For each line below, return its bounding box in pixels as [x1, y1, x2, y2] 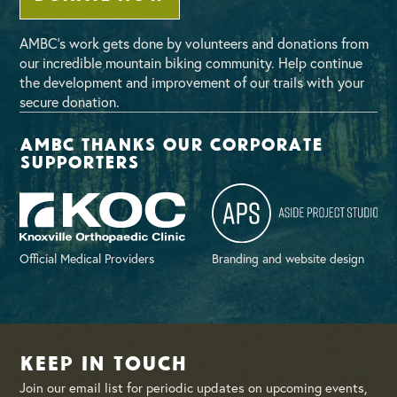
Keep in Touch [19, 351, 188, 372]
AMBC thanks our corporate [19, 134, 323, 152]
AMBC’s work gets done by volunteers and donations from [19, 34, 370, 53]
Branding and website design [212, 250, 364, 268]
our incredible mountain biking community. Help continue [19, 53, 363, 73]
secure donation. [19, 92, 121, 112]
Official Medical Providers [19, 250, 155, 268]
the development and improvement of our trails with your [19, 73, 365, 92]
